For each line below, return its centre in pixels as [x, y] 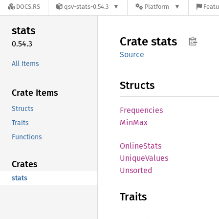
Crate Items [35, 93]
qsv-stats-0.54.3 [86, 7]
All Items [25, 64]
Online [131, 146]
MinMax [134, 122]
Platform [157, 7]
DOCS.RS [28, 7]
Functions [27, 137]
